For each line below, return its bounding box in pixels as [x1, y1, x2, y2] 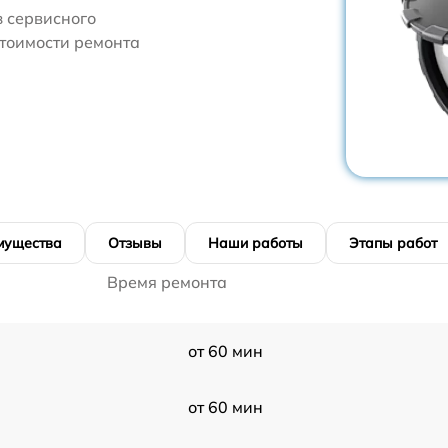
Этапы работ [349, 234, 437, 252]
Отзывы [108, 234, 162, 252]
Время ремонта [107, 272, 227, 292]
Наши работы [208, 234, 303, 252]
